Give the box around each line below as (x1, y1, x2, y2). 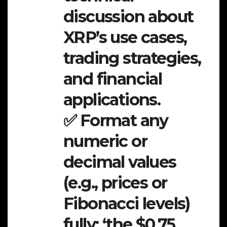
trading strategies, (63, 48, 201, 68)
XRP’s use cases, (63, 27, 187, 48)
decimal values (63, 152, 176, 172)
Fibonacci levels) (63, 194, 190, 214)
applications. (63, 90, 161, 110)
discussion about (63, 7, 194, 27)
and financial (63, 69, 162, 89)
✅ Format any (63, 110, 168, 131)
